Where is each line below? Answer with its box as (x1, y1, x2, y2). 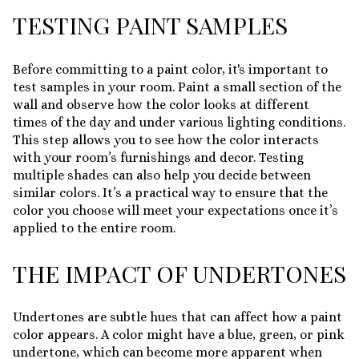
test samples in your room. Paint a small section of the (13, 79, 341, 95)
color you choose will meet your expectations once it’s (13, 203, 338, 219)
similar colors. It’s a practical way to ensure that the (13, 185, 328, 201)
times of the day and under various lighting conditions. (13, 115, 345, 131)
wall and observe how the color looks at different (13, 97, 309, 113)
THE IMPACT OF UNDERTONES (13, 257, 346, 288)
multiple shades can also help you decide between (13, 167, 311, 184)
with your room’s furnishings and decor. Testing (13, 150, 304, 166)
